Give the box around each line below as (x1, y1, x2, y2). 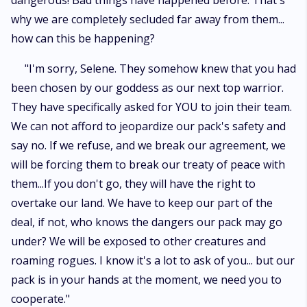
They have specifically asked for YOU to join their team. (11, 99, 292, 114)
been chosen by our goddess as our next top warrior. (11, 80, 284, 95)
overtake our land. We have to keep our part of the (11, 195, 273, 210)
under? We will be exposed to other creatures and (11, 234, 266, 249)
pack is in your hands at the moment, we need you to (11, 272, 282, 287)
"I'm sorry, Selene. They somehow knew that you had (25, 61, 296, 76)
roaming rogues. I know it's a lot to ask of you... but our (11, 253, 295, 268)
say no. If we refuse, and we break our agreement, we (11, 138, 286, 153)
